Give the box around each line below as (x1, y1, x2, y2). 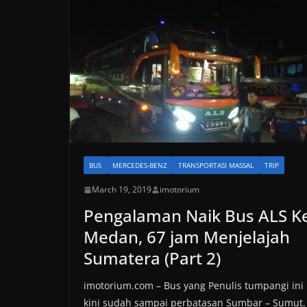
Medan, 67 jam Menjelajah (84, 225, 290, 249)
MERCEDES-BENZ (112, 160, 167, 171)
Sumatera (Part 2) (84, 247, 221, 270)
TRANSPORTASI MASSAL (178, 160, 254, 171)
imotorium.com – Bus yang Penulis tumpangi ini (84, 279, 304, 293)
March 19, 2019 (92, 184, 151, 196)
